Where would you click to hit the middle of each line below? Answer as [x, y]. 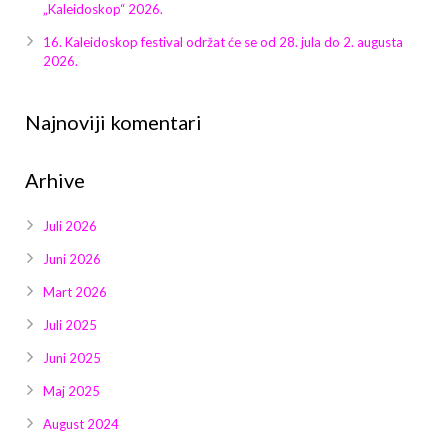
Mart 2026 [75, 292]
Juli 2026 [70, 226]
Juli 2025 [70, 325]
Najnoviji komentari [113, 122]
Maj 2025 [71, 391]
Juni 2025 [72, 358]
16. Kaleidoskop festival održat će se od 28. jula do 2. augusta [223, 42]
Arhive [55, 180]
